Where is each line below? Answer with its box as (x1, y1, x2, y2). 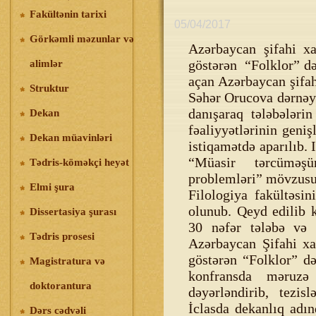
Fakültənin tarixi (30, 8, 107, 20)
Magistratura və (30, 255, 105, 267)
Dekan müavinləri (30, 132, 112, 143)
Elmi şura (30, 181, 75, 193)
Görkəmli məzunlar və (30, 33, 134, 44)
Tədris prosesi (30, 231, 95, 242)
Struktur (30, 83, 69, 94)
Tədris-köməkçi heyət (30, 157, 129, 168)
